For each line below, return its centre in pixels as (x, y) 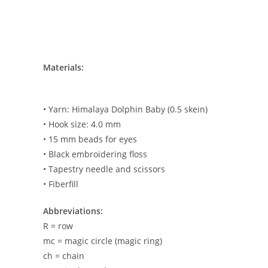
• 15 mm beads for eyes (90, 139)
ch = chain (64, 255)
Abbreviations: (73, 211)
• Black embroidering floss (95, 154)
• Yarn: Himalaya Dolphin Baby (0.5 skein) (125, 109)
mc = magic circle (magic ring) (103, 240)
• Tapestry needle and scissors (104, 169)
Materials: (63, 67)
